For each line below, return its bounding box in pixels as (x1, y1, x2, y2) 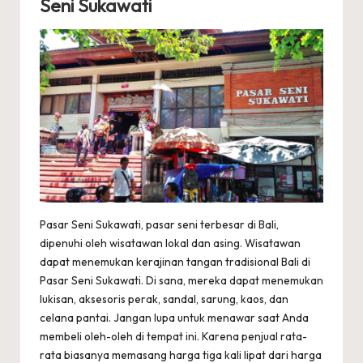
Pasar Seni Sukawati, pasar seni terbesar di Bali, (40, 217, 279, 233)
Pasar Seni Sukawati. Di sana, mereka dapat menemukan (40, 273, 323, 288)
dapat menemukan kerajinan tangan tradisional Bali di (40, 254, 310, 270)
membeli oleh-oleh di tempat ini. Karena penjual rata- (40, 329, 307, 344)
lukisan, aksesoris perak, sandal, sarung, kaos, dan (40, 292, 288, 307)
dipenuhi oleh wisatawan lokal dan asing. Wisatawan (40, 236, 301, 251)
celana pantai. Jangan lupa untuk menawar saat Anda (40, 310, 309, 326)
